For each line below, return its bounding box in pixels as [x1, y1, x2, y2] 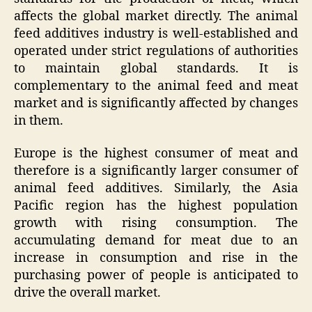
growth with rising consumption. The [14, 215, 298, 232]
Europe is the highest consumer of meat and [14, 146, 298, 162]
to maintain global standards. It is [14, 60, 298, 77]
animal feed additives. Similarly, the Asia [14, 180, 298, 197]
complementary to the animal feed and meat [14, 77, 298, 94]
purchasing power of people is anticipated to [14, 267, 298, 284]
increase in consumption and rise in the [14, 250, 298, 267]
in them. [14, 112, 63, 129]
